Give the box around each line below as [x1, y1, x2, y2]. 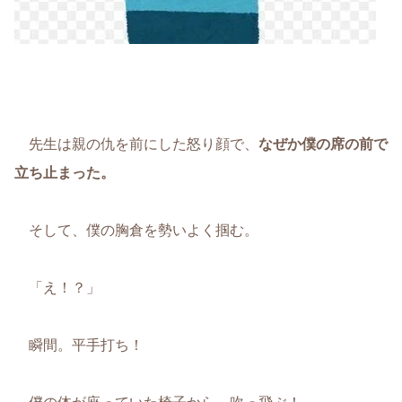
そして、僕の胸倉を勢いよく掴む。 [14, 223, 258, 239]
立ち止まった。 [14, 165, 115, 181]
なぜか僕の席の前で [258, 136, 388, 153]
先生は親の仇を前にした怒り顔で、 [14, 136, 258, 153]
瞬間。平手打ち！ [14, 337, 144, 354]
